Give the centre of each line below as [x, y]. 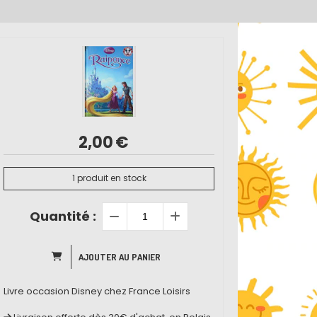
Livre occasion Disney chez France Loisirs [97, 291]
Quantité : [63, 216]
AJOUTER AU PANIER [120, 257]
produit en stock [110, 178]
